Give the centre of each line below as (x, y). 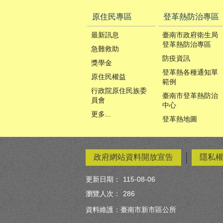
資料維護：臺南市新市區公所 (131, 209)
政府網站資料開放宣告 (133, 157)
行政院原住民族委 (119, 90)
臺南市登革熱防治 (190, 95)
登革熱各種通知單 (190, 72)
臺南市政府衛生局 (190, 35)
